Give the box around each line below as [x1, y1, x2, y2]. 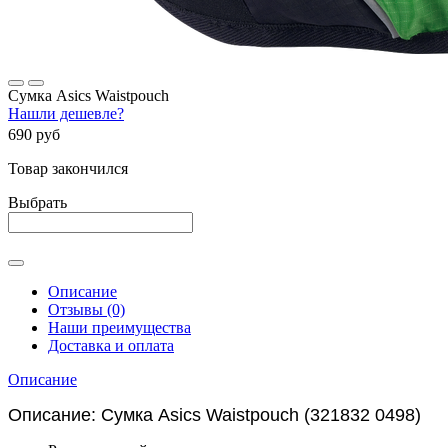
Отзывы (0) [48, 300, 125, 318]
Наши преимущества [48, 318, 191, 336]
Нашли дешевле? [8, 105, 124, 123]
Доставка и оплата [48, 336, 174, 354]
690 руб [8, 125, 60, 143]
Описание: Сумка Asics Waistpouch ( [8, 404, 310, 425]
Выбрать [8, 193, 67, 211]
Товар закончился [8, 159, 128, 177]
